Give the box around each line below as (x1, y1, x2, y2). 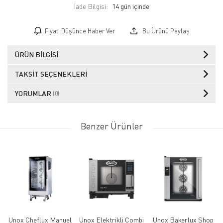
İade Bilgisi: (74, 2, 108, 10)
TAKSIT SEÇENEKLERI (15, 70, 87, 78)
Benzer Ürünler (80, 120, 143, 131)
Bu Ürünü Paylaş (140, 27, 190, 35)
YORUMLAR (15, 89, 53, 98)
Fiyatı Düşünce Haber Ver (44, 27, 115, 35)
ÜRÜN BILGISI (15, 50, 58, 59)
